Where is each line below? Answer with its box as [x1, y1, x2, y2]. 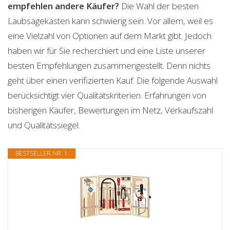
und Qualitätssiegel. [8, 119, 80, 131]
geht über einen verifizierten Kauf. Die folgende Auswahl [8, 74, 218, 86]
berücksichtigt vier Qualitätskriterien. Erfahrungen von [8, 89, 206, 101]
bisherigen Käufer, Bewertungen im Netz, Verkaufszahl [8, 104, 213, 116]
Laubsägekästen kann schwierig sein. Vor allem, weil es [8, 15, 213, 27]
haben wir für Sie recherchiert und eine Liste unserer [8, 45, 205, 56]
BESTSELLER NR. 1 [15, 149, 68, 158]
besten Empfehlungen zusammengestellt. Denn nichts [8, 60, 210, 71]
